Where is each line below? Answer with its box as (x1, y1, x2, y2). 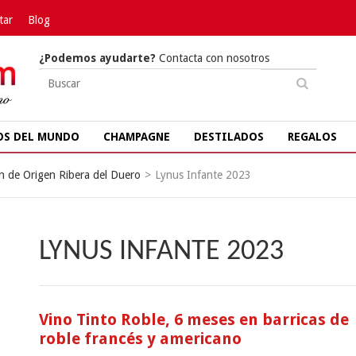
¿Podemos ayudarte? (39, 52, 156, 64)
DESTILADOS (194, 130, 264, 143)
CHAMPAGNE (103, 130, 170, 143)
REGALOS (288, 130, 337, 143)
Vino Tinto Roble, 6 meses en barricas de (39, 310, 349, 329)
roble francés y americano (39, 329, 242, 348)
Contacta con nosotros (156, 52, 269, 64)
